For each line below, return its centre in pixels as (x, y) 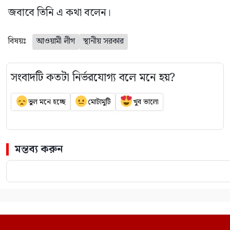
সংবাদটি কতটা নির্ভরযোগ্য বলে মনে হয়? (93, 78)
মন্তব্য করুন (39, 150)
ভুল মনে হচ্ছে (47, 102)
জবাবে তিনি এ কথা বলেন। (60, 13)
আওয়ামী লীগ (56, 42)
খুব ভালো (146, 102)
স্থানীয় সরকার (103, 42)
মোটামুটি (99, 102)
